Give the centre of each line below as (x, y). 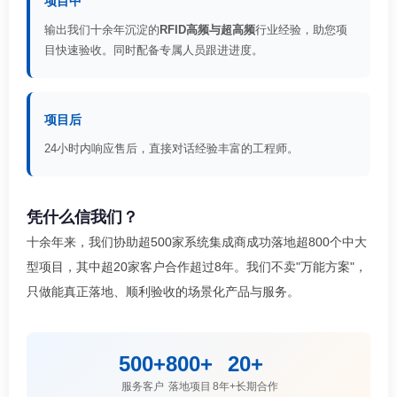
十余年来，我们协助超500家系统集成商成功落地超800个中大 (197, 242)
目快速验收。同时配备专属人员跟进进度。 (154, 51)
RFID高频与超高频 (207, 30)
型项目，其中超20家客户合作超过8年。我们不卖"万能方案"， (197, 267)
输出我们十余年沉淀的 (102, 30)
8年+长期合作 (245, 387)
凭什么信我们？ (82, 218)
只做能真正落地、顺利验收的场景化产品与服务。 (163, 292)
